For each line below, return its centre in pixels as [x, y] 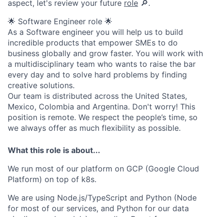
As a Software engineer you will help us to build [95, 32]
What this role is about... [54, 150]
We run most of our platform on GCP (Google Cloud [103, 168]
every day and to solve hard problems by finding [97, 74]
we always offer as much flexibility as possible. [94, 128]
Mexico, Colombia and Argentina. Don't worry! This [101, 106]
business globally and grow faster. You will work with [105, 53]
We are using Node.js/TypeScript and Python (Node [102, 197]
